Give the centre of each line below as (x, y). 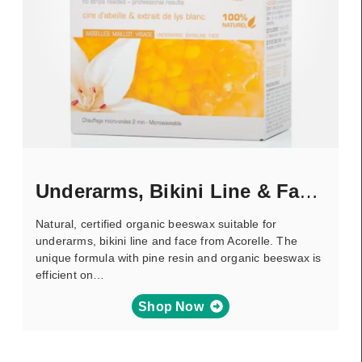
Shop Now (171, 306)
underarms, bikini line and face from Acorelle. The (167, 241)
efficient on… (70, 275)
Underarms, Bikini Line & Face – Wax (309, 191)
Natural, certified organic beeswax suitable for (156, 224)
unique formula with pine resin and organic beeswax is (179, 258)
